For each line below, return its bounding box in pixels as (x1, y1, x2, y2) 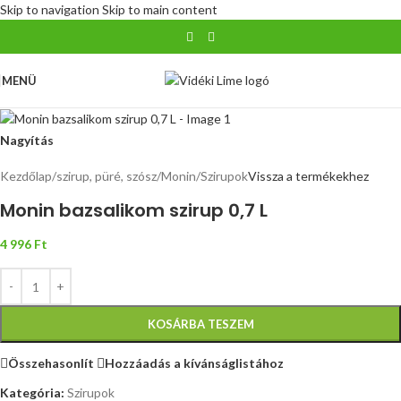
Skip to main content (102, 2, 218, 17)
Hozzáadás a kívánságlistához (105, 354, 284, 371)
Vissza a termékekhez (248, 168, 369, 184)
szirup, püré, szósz (56, 168, 157, 184)
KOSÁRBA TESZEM (147, 317, 254, 332)
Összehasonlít (8, 354, 94, 371)
